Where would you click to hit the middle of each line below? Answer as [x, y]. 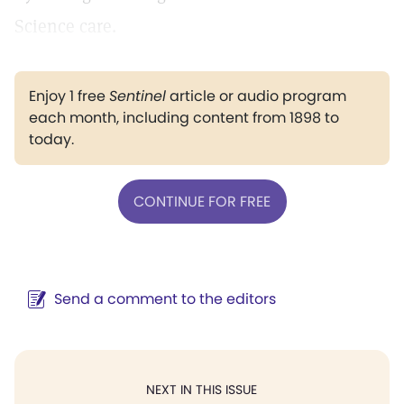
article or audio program [256, 96]
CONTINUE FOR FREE [202, 201]
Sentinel [138, 96]
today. [51, 139]
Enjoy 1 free [69, 96]
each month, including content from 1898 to [184, 118]
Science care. [65, 26]
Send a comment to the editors [165, 299]
